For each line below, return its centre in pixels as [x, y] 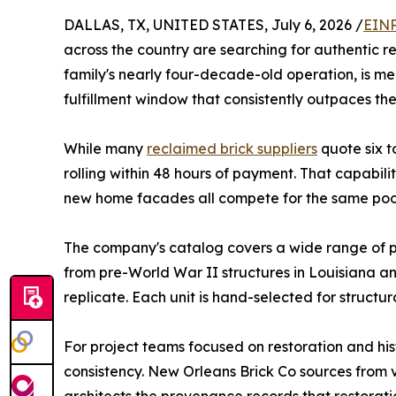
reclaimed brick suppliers [232, 149]
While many [105, 149]
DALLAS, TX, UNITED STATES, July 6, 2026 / [213, 25]
